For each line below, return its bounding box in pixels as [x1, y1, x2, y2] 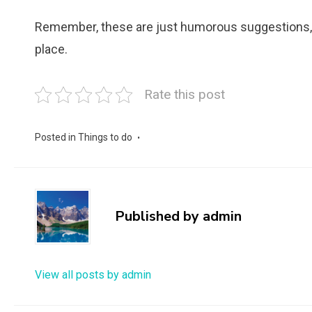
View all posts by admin [35, 268, 151, 281]
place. [35, 42, 68, 56]
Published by [115, 207, 203, 226]
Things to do [78, 132, 132, 143]
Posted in [35, 132, 78, 143]
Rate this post [144, 86, 225, 102]
